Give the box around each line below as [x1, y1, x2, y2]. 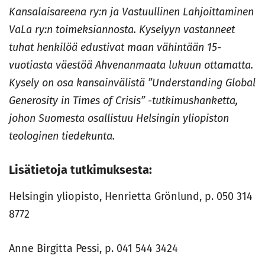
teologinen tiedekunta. [9, 130, 115, 143]
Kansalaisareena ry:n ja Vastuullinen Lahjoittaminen [9, 5, 254, 18]
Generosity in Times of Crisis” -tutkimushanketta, [9, 94, 238, 107]
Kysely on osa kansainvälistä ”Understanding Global [9, 76, 256, 89]
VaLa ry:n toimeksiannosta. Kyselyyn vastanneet [9, 23, 235, 36]
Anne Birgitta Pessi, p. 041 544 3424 [9, 242, 178, 255]
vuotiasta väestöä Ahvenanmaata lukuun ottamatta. [9, 59, 253, 72]
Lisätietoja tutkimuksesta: [9, 163, 152, 177]
